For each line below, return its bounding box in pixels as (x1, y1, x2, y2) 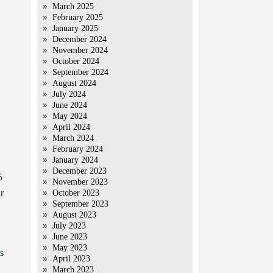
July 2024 (52, 90, 86, 99)
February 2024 (52, 144, 103, 154)
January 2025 (52, 24, 98, 33)
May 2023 (52, 243, 87, 252)
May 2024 (52, 112, 87, 121)
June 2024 (52, 101, 87, 110)
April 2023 (52, 254, 90, 263)
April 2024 (52, 122, 90, 132)
